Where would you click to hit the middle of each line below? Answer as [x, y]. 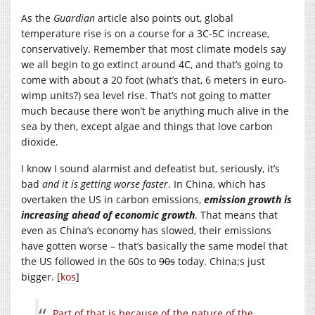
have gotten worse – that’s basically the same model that [154, 245]
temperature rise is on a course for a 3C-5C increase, [145, 33]
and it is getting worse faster [105, 184]
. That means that [236, 214]
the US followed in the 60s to [90, 261]
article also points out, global [164, 18]
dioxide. [40, 141]
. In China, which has [217, 184]
